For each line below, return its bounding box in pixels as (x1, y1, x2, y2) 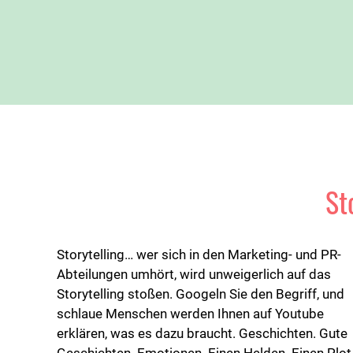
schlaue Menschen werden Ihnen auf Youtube (57, 305, 324, 321)
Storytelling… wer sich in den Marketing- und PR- (57, 246, 341, 262)
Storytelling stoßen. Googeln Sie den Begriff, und (57, 285, 344, 302)
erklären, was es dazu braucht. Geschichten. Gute (57, 325, 347, 341)
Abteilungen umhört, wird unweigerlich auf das (57, 266, 331, 282)
